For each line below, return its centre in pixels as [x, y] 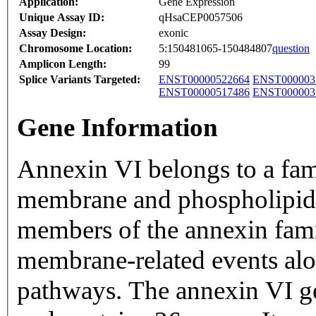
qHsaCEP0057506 [201, 18]
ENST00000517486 [204, 92]
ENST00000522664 [204, 80]
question [291, 49]
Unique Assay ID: [62, 18]
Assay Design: [53, 33]
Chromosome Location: [75, 49]
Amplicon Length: [63, 64]
